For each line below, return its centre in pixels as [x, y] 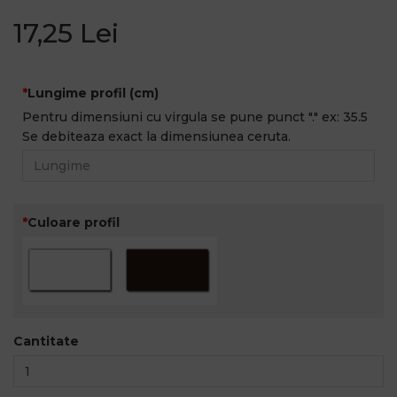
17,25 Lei [66, 34]
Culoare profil [74, 223]
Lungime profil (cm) [93, 93]
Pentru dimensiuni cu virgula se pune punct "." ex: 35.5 [197, 117]
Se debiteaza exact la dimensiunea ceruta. [156, 136]
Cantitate [46, 341]
